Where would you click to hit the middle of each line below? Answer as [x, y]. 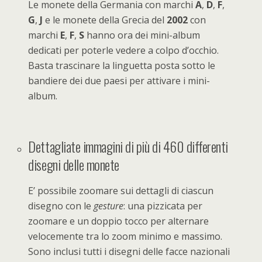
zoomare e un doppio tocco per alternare [119, 221]
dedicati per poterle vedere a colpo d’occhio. [124, 50]
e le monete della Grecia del [105, 20]
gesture [109, 206]
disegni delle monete [74, 164]
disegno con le [61, 206]
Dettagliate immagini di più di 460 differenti [128, 146]
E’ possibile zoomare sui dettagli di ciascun [121, 190]
